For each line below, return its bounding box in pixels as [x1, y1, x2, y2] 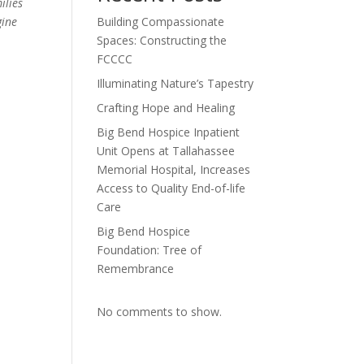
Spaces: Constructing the [97, 32, 227, 48]
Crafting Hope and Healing [97, 100, 236, 115]
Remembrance [97, 261, 175, 276]
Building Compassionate [97, 14, 225, 29]
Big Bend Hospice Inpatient [97, 124, 240, 140]
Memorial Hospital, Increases [97, 162, 251, 177]
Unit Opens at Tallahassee [97, 143, 236, 158]
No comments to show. [97, 304, 223, 319]
